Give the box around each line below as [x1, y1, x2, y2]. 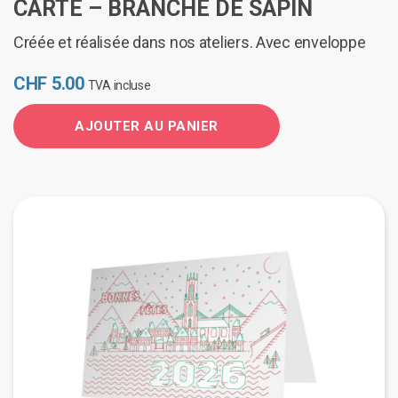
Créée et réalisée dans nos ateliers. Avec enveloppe [13, 33, 366, 52]
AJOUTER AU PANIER [75, 118, 219, 135]
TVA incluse [87, 78, 151, 93]
